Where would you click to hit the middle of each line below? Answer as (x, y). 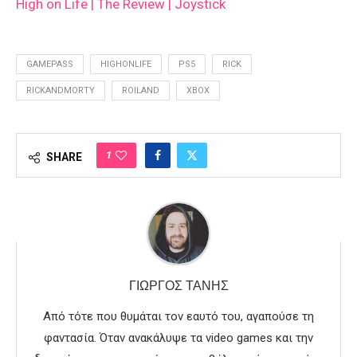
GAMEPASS (50, 65)
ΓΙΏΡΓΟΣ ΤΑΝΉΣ (178, 286)
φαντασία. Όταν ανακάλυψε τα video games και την (178, 338)
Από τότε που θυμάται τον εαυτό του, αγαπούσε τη (178, 317)
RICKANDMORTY (61, 91)
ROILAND (141, 91)
